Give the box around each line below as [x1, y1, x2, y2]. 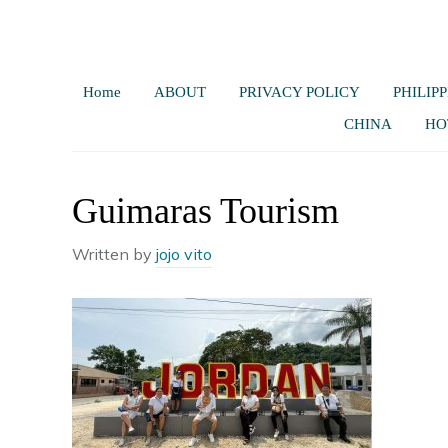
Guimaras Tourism [72, 191, 339, 231]
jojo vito [156, 244, 212, 264]
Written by [72, 244, 156, 264]
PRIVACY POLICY [238, 84, 360, 100]
